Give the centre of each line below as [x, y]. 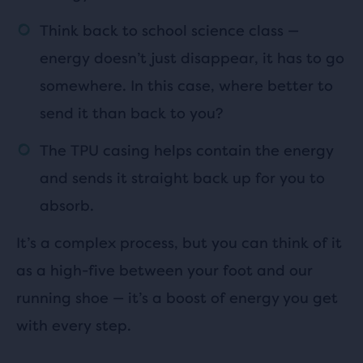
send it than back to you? [131, 113]
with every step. [74, 325]
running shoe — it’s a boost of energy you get [177, 297]
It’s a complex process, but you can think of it [179, 242]
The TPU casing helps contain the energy [187, 150]
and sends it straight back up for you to [182, 177]
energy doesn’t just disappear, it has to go [192, 58]
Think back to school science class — [169, 30]
